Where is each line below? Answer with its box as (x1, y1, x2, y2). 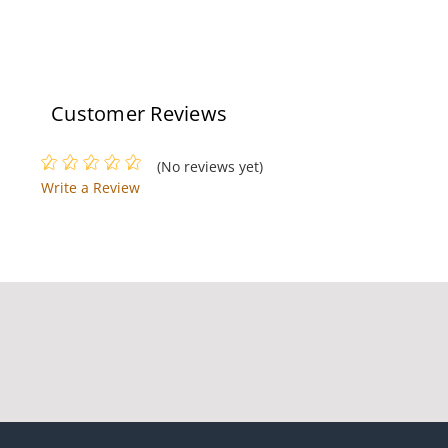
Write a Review (41, 177, 140, 197)
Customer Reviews (51, 99, 227, 127)
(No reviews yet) (156, 156, 263, 176)
